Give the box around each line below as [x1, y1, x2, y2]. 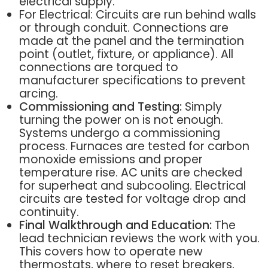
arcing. [19, 86, 58, 102]
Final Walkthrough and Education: [19, 217, 212, 234]
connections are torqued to [19, 59, 178, 76]
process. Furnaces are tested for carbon [19, 138, 249, 155]
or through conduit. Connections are [19, 20, 229, 36]
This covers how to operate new [19, 243, 203, 260]
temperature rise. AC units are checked [19, 165, 242, 181]
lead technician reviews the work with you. [19, 230, 260, 247]
